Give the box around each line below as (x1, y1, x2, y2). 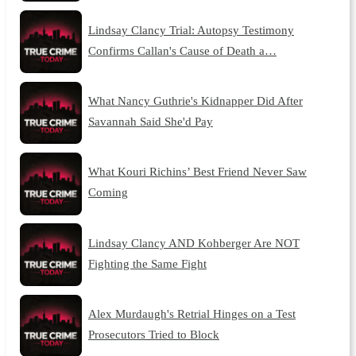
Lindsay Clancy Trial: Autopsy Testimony (87, 22, 294, 37)
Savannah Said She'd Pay (87, 114, 213, 128)
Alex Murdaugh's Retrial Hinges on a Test (87, 307, 296, 321)
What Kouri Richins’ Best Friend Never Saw (87, 164, 307, 179)
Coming (87, 185, 128, 199)
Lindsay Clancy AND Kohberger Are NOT (87, 235, 300, 250)
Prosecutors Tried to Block (87, 327, 219, 342)
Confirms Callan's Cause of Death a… (87, 43, 277, 57)
